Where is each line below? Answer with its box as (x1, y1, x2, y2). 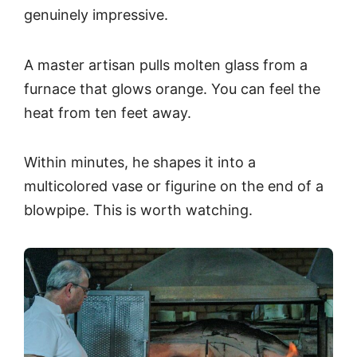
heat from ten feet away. (24, 104, 191, 121)
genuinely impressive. (24, 6, 168, 24)
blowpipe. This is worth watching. (24, 202, 253, 219)
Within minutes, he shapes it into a (24, 154, 256, 171)
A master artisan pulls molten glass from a (24, 56, 308, 73)
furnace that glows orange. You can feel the (24, 80, 320, 97)
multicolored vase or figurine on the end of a (24, 178, 324, 195)
